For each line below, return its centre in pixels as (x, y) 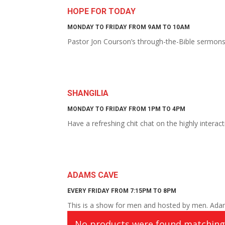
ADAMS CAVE (93, 175)
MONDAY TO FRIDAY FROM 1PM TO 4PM (127, 109)
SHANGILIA (88, 93)
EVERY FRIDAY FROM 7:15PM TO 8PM (122, 191)
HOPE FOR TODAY (102, 11)
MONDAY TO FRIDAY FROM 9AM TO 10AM (129, 27)
